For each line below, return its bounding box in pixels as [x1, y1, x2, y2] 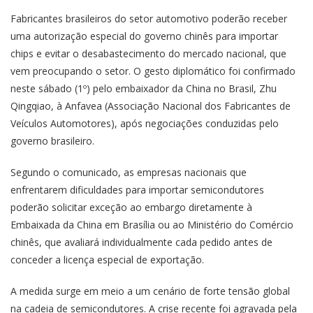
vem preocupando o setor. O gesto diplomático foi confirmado [10, 64, 296, 78]
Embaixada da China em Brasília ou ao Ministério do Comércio [10, 217, 293, 231]
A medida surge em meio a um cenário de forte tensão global [10, 284, 290, 298]
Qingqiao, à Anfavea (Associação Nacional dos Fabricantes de [10, 99, 291, 112]
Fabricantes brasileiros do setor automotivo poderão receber [10, 11, 287, 25]
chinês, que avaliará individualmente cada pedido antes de [10, 235, 272, 249]
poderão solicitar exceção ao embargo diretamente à [10, 200, 252, 214]
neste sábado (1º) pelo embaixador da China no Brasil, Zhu [10, 81, 277, 95]
